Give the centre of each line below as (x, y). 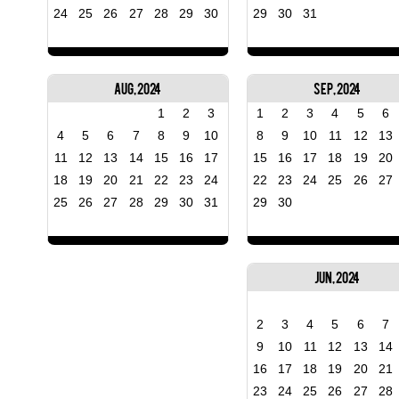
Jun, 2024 (337, 277)
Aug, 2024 (138, 89)
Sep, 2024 (337, 89)
